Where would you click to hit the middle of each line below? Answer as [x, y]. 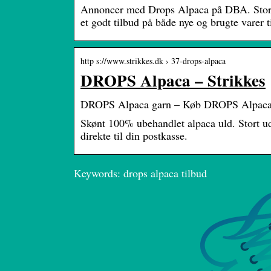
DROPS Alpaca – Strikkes [173, 80]
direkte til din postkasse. [134, 136]
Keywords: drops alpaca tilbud [140, 173]
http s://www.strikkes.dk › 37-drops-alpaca [153, 61]
